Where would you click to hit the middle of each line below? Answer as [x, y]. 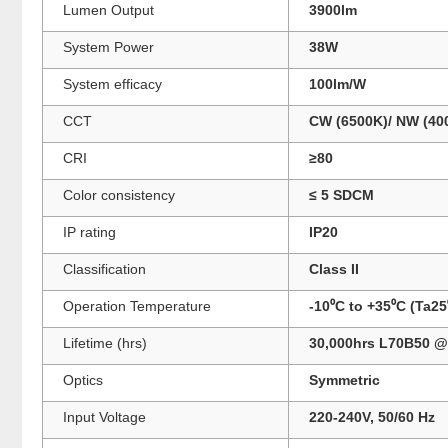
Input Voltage [104, 416]
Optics [83, 379]
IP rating [89, 231]
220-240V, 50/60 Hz [372, 416]
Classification [104, 268]
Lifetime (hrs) [105, 342]
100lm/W [337, 83]
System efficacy [112, 83]
